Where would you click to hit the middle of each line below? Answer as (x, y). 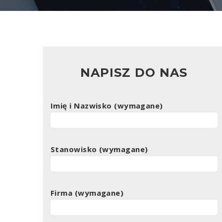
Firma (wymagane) (87, 193)
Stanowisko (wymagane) (99, 149)
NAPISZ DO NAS (134, 72)
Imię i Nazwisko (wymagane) (107, 105)
